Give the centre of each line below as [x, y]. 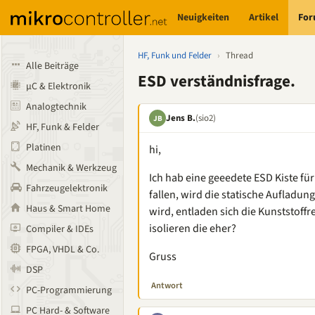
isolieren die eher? [193, 229]
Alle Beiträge [52, 66]
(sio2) [206, 118]
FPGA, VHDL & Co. [63, 250]
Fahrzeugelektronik [67, 188]
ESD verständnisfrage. [217, 81]
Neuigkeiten [204, 17]
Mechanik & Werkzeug [71, 168]
